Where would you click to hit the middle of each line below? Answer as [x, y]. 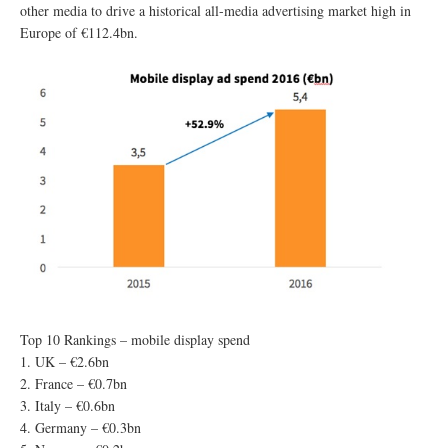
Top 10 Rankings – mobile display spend [135, 339]
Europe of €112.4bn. [79, 33]
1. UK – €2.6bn [64, 361]
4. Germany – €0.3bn [80, 427]
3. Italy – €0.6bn [67, 405]
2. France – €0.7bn [73, 383]
